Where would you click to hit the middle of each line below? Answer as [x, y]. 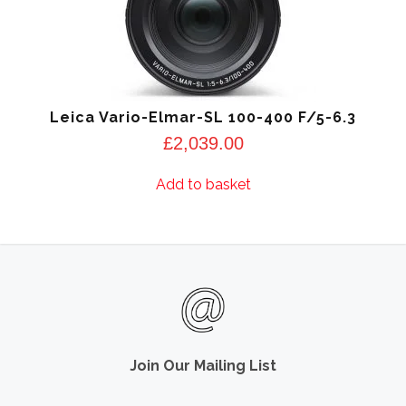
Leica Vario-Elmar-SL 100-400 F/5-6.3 [203, 118]
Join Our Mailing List [203, 365]
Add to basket [203, 185]
